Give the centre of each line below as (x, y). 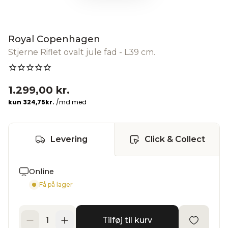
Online (41, 171)
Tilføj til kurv (127, 220)
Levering (69, 139)
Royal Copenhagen (54, 39)
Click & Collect (175, 139)
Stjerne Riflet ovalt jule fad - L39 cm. (82, 52)
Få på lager (56, 184)
